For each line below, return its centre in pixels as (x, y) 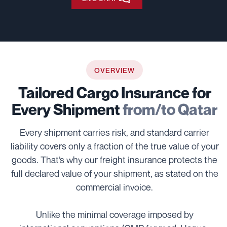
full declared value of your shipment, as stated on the (115, 174)
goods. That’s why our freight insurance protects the (115, 160)
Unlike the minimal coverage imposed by (115, 215)
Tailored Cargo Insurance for (115, 93)
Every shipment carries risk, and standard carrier (115, 133)
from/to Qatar (170, 110)
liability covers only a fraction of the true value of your (115, 146)
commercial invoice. (115, 187)
